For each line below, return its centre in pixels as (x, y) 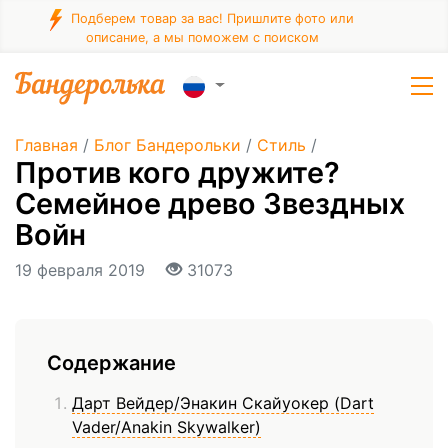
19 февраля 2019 (82, 270)
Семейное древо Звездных (210, 203)
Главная (46, 145)
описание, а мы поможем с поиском (202, 37)
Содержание (111, 363)
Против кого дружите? (177, 172)
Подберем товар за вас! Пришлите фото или (210, 19)
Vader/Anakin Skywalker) (166, 427)
